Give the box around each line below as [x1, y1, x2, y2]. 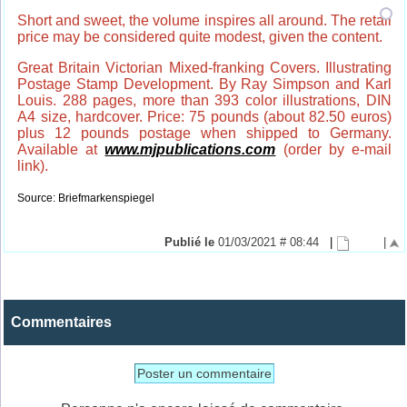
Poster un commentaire [137, 365, 272, 381]
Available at [17, 142, 105, 158]
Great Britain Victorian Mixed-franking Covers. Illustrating [17, 60, 392, 76]
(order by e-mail [275, 142, 392, 158]
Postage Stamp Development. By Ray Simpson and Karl [17, 76, 392, 93]
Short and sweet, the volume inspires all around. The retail [17, 13, 392, 29]
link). [17, 158, 49, 174]
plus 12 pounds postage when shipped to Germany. [17, 125, 392, 142]
